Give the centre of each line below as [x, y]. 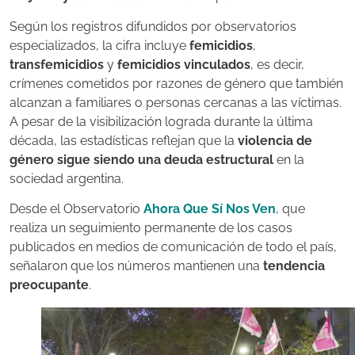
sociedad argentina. [67, 178]
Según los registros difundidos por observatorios [153, 26]
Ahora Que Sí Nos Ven [210, 209]
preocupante [49, 285]
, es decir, [277, 64]
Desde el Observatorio [76, 209]
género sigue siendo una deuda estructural [141, 159]
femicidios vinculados [184, 64]
